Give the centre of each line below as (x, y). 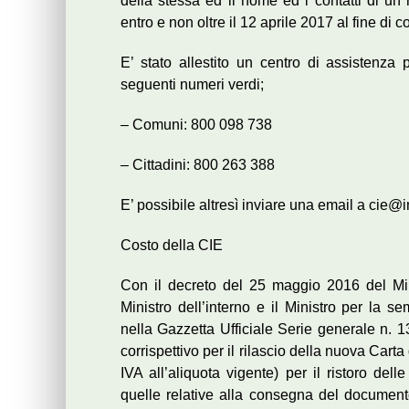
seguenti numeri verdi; (192, 85)
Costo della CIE (172, 246)
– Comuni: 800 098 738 (196, 125)
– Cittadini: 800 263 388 (198, 165)
